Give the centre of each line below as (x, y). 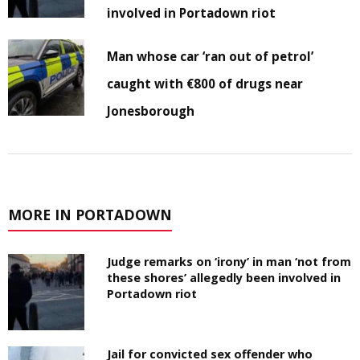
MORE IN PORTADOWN (90, 215)
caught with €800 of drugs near (205, 84)
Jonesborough (151, 111)
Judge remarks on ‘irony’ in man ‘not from (229, 262)
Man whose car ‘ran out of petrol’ (211, 57)
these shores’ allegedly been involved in (224, 278)
